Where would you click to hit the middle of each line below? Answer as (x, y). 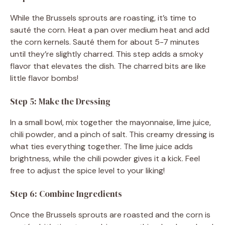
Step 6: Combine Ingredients (66, 194)
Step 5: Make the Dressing (60, 101)
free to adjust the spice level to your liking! (87, 170)
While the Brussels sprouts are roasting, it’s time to (103, 18)
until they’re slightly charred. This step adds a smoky (107, 54)
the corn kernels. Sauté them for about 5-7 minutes (105, 42)
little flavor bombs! (44, 78)
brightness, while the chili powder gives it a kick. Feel (105, 158)
